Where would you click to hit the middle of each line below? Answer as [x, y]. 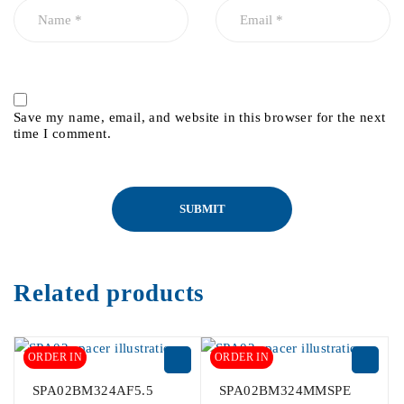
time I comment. [63, 133]
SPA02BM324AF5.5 [93, 390]
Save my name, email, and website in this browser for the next [200, 117]
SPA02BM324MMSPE [285, 390]
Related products [109, 293]
